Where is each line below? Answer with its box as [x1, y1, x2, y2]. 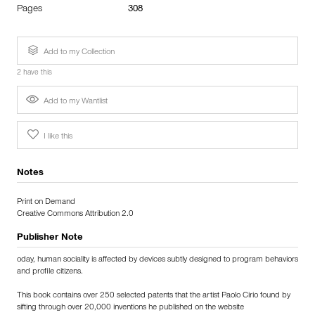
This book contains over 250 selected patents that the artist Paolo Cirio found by [17, 292, 290, 301]
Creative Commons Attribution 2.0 [17, 210, 134, 219]
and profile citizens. [17, 268, 83, 277]
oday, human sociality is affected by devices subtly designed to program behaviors [17, 256, 298, 265]
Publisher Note [17, 233, 83, 244]
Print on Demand [17, 198, 75, 207]
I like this [41, 133, 72, 142]
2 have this [17, 70, 52, 78]
